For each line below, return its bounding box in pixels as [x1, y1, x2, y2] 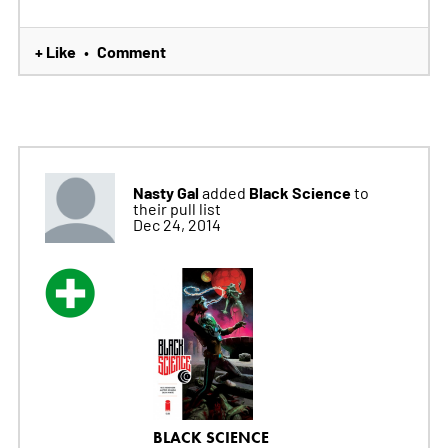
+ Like [34, 40, 76, 63]
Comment [96, 40, 166, 63]
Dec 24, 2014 [132, 214, 221, 235]
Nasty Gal [132, 181, 199, 204]
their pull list [132, 198, 221, 219]
